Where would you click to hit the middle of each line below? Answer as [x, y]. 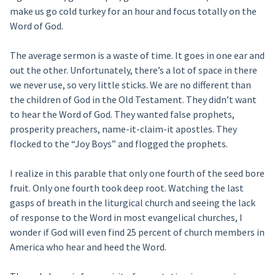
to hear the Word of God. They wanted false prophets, [122, 114]
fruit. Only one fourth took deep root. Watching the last [126, 188]
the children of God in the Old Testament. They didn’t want [133, 100]
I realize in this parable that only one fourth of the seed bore [137, 173]
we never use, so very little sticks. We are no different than [130, 85]
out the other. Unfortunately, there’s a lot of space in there [133, 70]
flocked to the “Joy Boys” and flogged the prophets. [118, 144]
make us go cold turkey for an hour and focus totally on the [133, 11]
